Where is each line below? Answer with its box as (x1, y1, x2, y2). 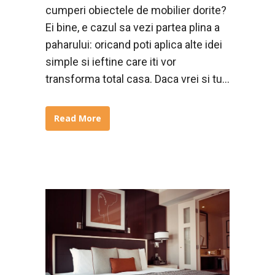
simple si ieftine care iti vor (45, 55, 176, 68)
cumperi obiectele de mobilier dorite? (45, 3, 227, 17)
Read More (54, 112, 101, 124)
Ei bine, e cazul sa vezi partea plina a (45, 20, 220, 34)
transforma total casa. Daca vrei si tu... (45, 72, 230, 85)
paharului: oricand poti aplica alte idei (45, 37, 222, 51)
